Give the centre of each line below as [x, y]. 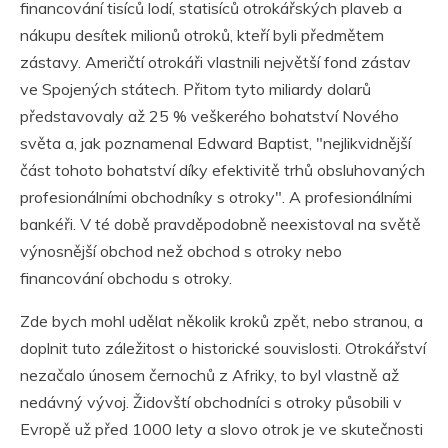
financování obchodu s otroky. [126, 278]
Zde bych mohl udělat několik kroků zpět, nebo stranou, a [221, 321]
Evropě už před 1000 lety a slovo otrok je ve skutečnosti [221, 429]
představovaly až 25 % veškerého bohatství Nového [209, 116]
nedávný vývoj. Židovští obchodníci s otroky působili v [211, 402]
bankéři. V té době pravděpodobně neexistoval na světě [220, 224]
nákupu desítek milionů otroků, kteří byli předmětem [202, 35]
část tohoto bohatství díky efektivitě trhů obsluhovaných [222, 170]
